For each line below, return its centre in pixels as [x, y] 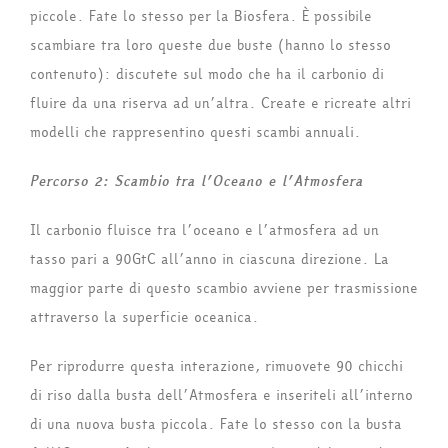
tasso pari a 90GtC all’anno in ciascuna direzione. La [209, 260]
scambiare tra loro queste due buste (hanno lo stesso [210, 46]
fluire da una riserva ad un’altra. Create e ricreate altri [220, 104]
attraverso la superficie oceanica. [144, 318]
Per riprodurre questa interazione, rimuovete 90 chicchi [216, 367]
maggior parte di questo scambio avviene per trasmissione [224, 289]
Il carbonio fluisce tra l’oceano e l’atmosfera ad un [204, 231]
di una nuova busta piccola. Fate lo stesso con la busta [216, 425]
